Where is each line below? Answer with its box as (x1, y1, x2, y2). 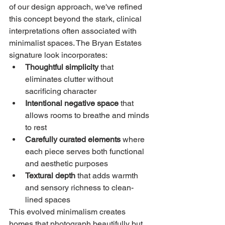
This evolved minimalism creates (9, 206, 128, 216)
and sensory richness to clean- (25, 182, 134, 192)
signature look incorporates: (9, 50, 107, 60)
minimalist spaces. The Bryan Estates (9, 38, 144, 48)
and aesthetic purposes (25, 158, 108, 168)
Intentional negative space (25, 98, 119, 108)
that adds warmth (75, 170, 140, 180)
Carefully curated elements (25, 134, 121, 144)
